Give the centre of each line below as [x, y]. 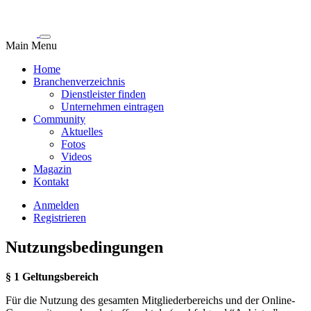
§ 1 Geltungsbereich [52, 276]
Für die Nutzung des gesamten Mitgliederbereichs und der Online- [150, 300]
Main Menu [31, 45]
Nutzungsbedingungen [84, 247]
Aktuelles [82, 132]
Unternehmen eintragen [112, 107]
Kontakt [51, 182]
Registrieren [60, 218]
